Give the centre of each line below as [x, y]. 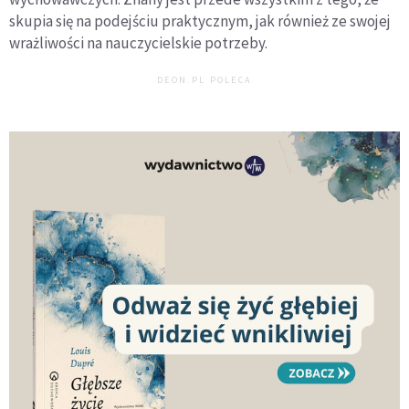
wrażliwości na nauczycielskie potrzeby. [138, 43]
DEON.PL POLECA [204, 80]
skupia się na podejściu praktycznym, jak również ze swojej [200, 21]
